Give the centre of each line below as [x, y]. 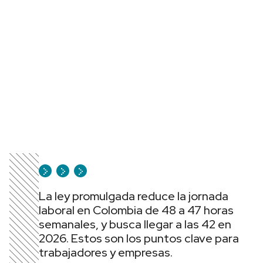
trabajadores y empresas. [106, 252]
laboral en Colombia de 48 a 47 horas [136, 210]
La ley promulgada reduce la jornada [134, 196]
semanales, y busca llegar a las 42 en [135, 224]
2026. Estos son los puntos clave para [139, 238]
